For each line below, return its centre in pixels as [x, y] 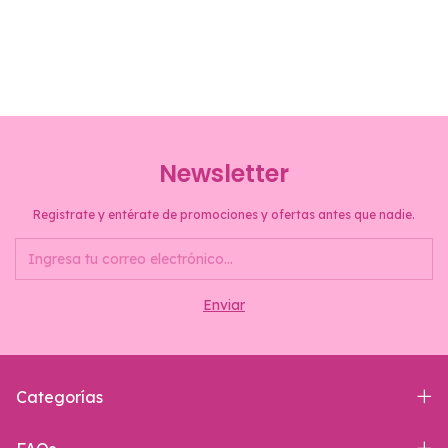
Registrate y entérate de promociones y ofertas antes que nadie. [224, 214]
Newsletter [224, 173]
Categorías [59, 396]
